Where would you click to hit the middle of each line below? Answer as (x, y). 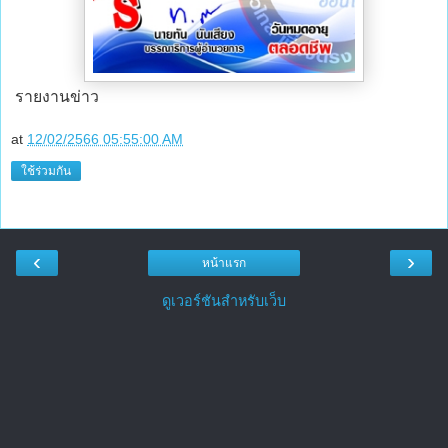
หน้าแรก (224, 263)
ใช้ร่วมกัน (46, 171)
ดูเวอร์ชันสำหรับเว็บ (224, 301)
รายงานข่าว (55, 96)
